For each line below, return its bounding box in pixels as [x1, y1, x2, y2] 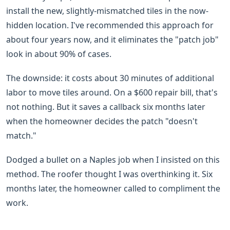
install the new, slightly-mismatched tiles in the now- [6, 5, 208, 16]
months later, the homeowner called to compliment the [6, 183, 220, 195]
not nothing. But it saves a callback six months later [6, 101, 205, 113]
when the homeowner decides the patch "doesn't [6, 116, 198, 127]
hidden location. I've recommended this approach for [6, 19, 214, 31]
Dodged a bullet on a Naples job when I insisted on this [6, 154, 220, 166]
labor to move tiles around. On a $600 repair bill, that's [6, 87, 218, 99]
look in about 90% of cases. [6, 48, 111, 60]
